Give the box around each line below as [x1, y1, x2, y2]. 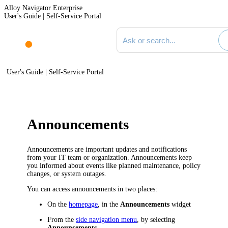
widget [169, 200, 191, 208]
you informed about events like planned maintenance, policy [27, 161, 201, 169]
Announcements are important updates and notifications [27, 145, 187, 153]
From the [47, 215, 76, 223]
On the [47, 200, 69, 208]
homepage [69, 200, 98, 208]
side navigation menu [76, 215, 137, 223]
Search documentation [116, 27, 180, 35]
